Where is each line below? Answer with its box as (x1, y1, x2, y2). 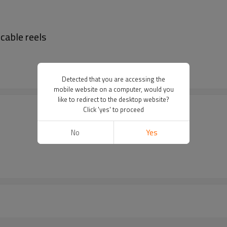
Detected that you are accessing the (62, 74, 165, 84)
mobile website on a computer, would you (53, 84, 174, 94)
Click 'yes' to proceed (83, 104, 144, 115)
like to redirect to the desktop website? (58, 94, 169, 104)
